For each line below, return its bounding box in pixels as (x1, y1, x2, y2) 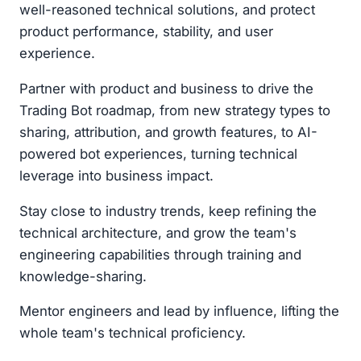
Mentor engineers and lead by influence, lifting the (19, 303, 339, 320)
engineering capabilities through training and (19, 246, 301, 263)
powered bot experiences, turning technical (19, 145, 297, 162)
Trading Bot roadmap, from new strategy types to (19, 102, 330, 118)
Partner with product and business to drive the (19, 80, 313, 97)
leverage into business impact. (19, 167, 214, 184)
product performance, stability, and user (19, 23, 273, 40)
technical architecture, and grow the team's (19, 224, 297, 241)
